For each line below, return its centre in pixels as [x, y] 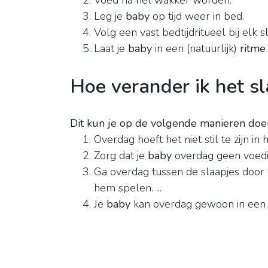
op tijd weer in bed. [197, 16]
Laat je [111, 49]
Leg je [110, 16]
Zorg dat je [121, 156]
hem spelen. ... [128, 188]
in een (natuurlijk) [196, 49]
